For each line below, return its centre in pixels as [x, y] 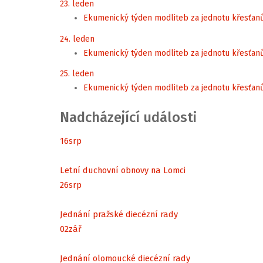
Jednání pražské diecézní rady [119, 214]
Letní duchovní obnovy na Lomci [123, 170]
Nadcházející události [128, 117]
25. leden [77, 74]
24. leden [77, 39]
